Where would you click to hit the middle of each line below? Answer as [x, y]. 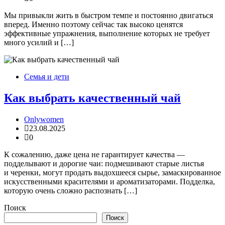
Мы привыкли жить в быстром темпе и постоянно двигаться [108, 16]
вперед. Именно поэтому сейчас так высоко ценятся [93, 25]
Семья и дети [47, 77]
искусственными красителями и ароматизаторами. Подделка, [109, 181]
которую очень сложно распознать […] [71, 190]
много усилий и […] [39, 43]
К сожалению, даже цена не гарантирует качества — [94, 154]
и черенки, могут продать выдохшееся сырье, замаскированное [113, 172]
